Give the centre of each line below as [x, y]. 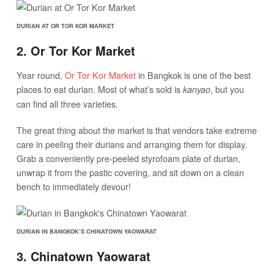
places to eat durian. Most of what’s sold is [99, 89]
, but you [227, 89]
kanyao [196, 90]
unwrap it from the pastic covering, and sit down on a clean [130, 172]
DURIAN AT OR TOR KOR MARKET [65, 26]
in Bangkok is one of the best [193, 75]
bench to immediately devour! [73, 187]
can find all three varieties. [67, 104]
